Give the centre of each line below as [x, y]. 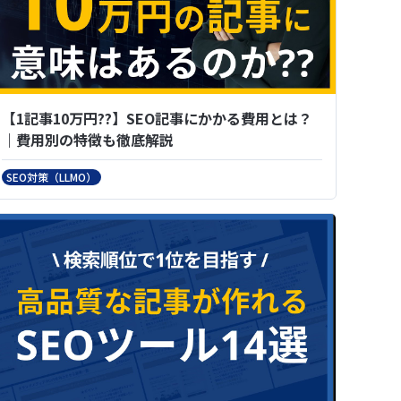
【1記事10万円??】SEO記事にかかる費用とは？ [157, 118]
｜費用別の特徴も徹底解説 [88, 139]
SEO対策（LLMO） [51, 176]
